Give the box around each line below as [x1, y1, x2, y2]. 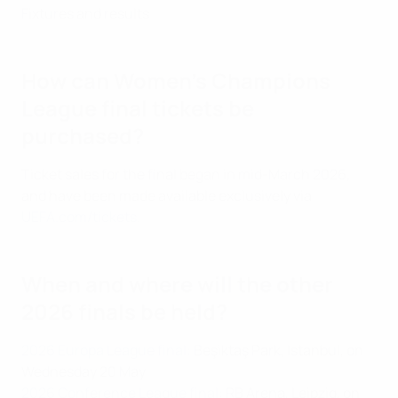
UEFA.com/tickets [21, 207, 137, 227]
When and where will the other [21, 269, 333, 299]
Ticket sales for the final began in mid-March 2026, [21, 164, 350, 185]
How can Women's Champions [21, 66, 330, 96]
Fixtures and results [21, 4, 149, 24]
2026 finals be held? [21, 297, 227, 327]
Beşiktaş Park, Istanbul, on [191, 340, 363, 361]
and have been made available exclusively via [21, 186, 312, 206]
